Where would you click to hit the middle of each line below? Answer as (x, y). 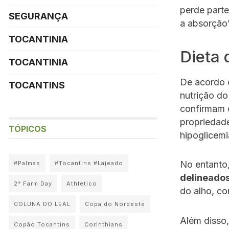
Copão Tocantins (42, 224)
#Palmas (27, 163)
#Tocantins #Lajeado (89, 163)
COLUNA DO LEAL (42, 204)
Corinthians (104, 224)
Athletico (82, 184)
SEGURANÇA (38, 16)
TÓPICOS (28, 129)
